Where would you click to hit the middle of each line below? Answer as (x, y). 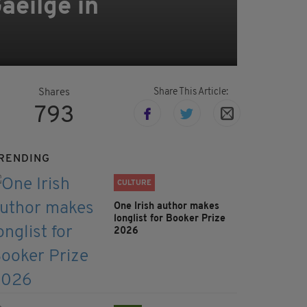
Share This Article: (191, 93)
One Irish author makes (167, 207)
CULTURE (134, 184)
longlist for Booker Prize (170, 219)
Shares (54, 93)
